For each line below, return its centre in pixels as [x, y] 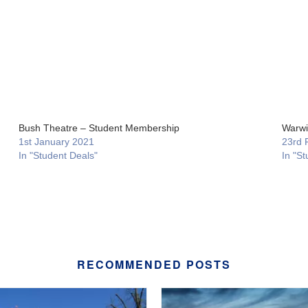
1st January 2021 [56, 142]
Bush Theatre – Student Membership [99, 128]
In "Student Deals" [58, 155]
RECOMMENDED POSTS [154, 264]
